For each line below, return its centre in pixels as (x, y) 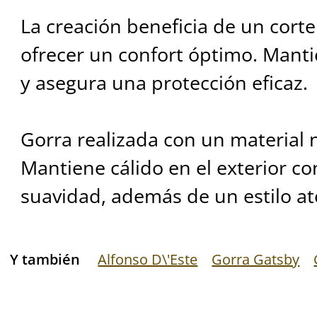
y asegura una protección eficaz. (164, 83)
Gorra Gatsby (256, 259)
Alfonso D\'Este (148, 259)
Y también (45, 259)
